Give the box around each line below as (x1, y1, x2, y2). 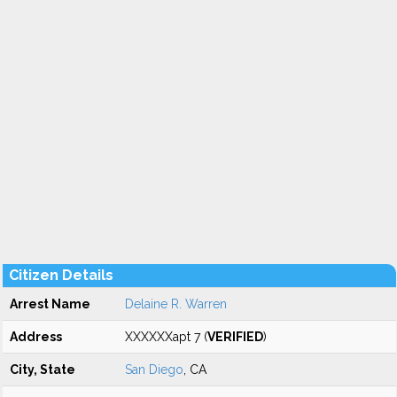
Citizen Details (9, 267, 113, 284)
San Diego (125, 362, 183, 377)
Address (10, 330, 62, 344)
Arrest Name (10, 297, 90, 311)
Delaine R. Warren (125, 297, 227, 311)
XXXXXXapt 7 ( (125, 330, 207, 344)
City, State (10, 362, 75, 377)
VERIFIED (207, 330, 263, 344)
